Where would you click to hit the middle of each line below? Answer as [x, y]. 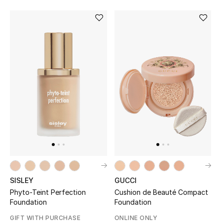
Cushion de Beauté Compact [161, 192]
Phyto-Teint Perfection [48, 192]
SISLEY [22, 181]
